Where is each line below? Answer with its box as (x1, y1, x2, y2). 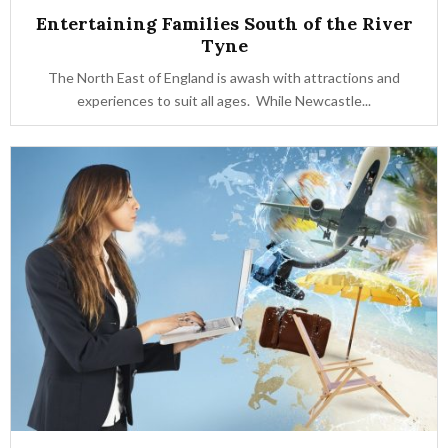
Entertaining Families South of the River (35, 12, 413, 35)
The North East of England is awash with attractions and (48, 69, 400, 86)
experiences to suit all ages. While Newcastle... (77, 92, 371, 109)
